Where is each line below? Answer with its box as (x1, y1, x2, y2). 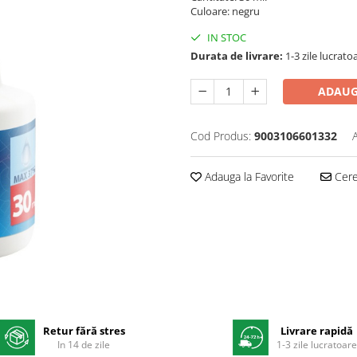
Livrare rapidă (280, 324, 354, 338)
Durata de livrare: (190, 48, 283, 63)
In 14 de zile (57, 338, 111, 351)
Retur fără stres (42, 324, 125, 338)
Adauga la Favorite (202, 168, 294, 184)
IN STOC (205, 29, 246, 45)
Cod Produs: (190, 127, 251, 143)
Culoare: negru (190, 3, 260, 18)
